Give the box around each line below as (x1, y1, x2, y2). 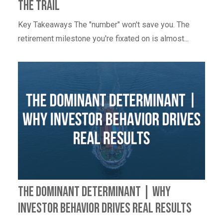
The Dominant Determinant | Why (18, 183, 171, 200)
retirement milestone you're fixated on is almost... (18, 34, 189, 44)
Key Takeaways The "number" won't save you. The (18, 20, 190, 30)
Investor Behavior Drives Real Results (18, 200, 192, 217)
